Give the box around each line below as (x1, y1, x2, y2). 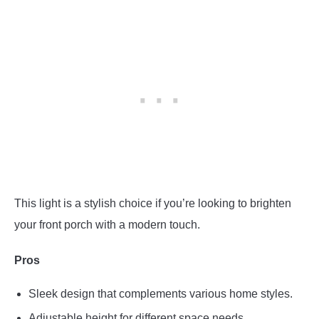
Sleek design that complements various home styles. (28, 288, 293, 300)
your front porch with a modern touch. (14, 219, 200, 231)
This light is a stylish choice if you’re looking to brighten (14, 197, 291, 210)
